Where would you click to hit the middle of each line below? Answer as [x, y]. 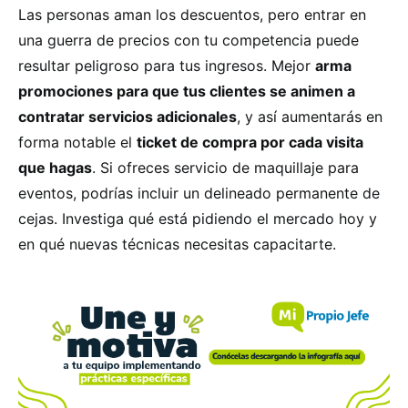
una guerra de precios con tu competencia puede [189, 40]
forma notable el [77, 142]
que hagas [55, 167]
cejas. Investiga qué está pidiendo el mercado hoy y [198, 218]
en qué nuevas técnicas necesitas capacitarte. [177, 244]
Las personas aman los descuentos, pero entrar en [192, 14]
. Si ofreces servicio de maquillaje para [225, 167]
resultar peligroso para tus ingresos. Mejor [167, 65]
